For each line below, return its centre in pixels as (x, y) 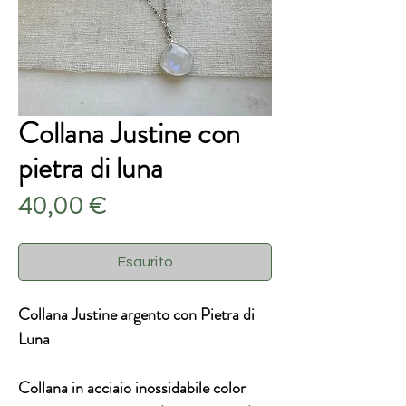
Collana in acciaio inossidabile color (132, 388)
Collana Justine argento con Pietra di (136, 315)
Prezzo (136, 206)
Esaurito (145, 262)
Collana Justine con (129, 134)
